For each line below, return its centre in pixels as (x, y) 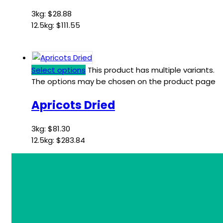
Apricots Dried (73, 105)
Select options (58, 70)
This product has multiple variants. (151, 70)
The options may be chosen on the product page (123, 82)
